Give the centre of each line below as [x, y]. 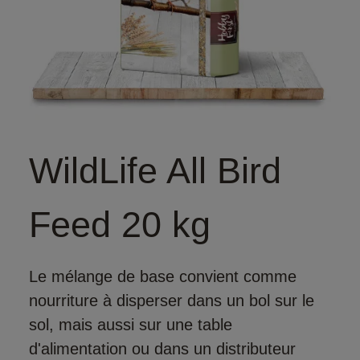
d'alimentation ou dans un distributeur [162, 348]
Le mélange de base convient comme [163, 276]
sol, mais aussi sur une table [131, 324]
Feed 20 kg [120, 224]
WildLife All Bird [155, 170]
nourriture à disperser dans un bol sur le [172, 300]
